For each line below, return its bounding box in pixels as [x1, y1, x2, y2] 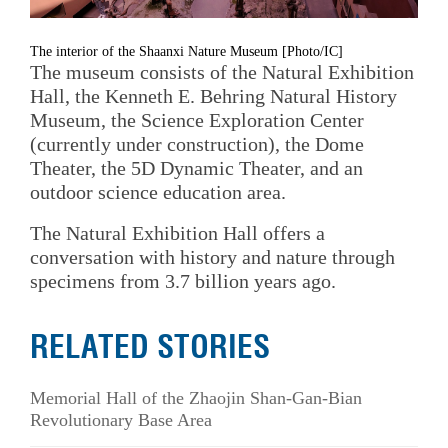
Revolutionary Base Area [30, 409, 212, 430]
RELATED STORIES [30, 326, 270, 369]
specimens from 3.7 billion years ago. [30, 270, 336, 293]
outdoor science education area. [30, 180, 286, 203]
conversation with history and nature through [30, 246, 395, 269]
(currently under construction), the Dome [30, 132, 364, 155]
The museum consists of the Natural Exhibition [30, 60, 414, 83]
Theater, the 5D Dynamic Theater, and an [30, 156, 363, 179]
